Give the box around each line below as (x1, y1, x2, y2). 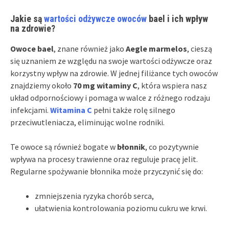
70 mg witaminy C (73, 80, 138, 90)
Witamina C (50, 104, 92, 115)
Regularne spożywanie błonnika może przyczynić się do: (10, 166, 203, 176)
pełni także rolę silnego (92, 104, 175, 115)
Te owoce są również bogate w (10, 141, 117, 152)
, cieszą (187, 43, 212, 54)
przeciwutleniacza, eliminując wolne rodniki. (10, 117, 165, 127)
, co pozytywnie (145, 141, 199, 152)
